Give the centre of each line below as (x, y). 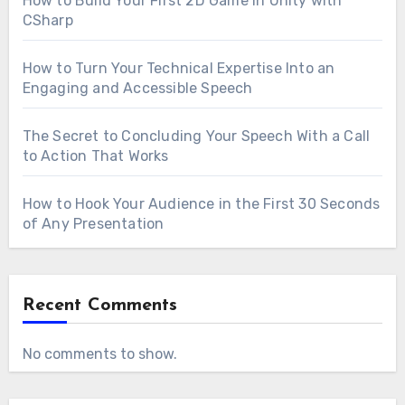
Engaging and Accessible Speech (137, 88)
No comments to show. (99, 353)
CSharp (47, 20)
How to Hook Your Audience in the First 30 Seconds (201, 203)
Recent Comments (99, 305)
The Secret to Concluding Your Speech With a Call (196, 136)
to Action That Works (95, 155)
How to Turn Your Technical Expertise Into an (179, 68)
